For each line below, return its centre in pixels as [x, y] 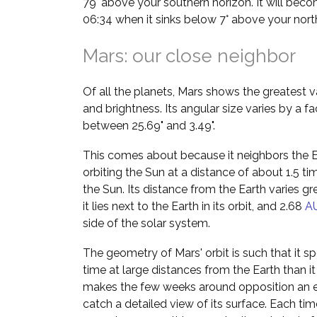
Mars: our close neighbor [189, 56]
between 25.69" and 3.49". [149, 126]
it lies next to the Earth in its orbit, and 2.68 [194, 206]
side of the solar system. [146, 223]
